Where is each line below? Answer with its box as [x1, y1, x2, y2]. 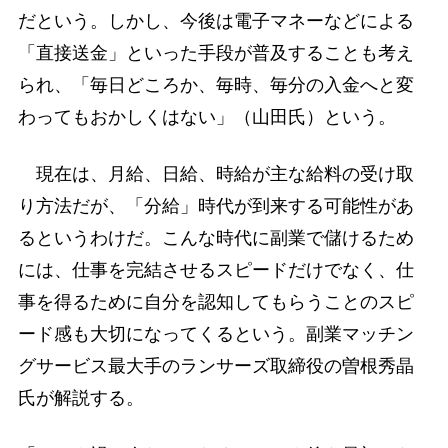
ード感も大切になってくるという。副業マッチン [17, 323, 414, 344]
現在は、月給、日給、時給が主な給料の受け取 [17, 163, 414, 184]
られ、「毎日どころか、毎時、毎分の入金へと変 [17, 74, 414, 95]
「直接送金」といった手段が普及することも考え [17, 42, 414, 63]
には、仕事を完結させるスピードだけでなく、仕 [17, 259, 414, 280]
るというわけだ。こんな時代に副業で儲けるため [17, 227, 414, 248]
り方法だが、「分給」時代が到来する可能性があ [17, 195, 414, 216]
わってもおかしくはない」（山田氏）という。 [17, 106, 396, 127]
